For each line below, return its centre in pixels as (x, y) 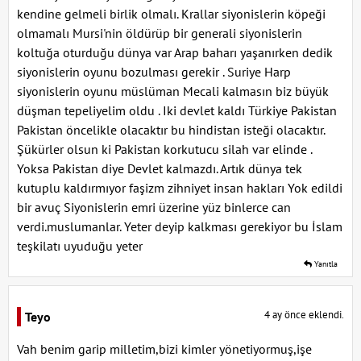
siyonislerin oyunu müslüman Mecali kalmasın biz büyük (173, 91)
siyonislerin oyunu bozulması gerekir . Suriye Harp (154, 72)
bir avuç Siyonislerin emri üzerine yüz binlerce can (154, 207)
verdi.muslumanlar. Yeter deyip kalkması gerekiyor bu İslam (180, 226)
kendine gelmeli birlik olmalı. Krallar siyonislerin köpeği (171, 14)
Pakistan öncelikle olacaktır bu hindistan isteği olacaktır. (171, 130)
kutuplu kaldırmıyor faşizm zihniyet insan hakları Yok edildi (180, 188)
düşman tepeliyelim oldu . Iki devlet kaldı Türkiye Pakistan (177, 110)
